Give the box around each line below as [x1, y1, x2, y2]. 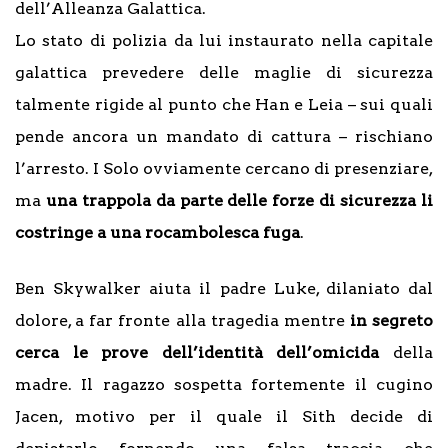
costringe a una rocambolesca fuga [15, 223, 300, 243]
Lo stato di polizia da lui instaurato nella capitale [15, 31, 433, 51]
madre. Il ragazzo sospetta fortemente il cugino [15, 375, 433, 395]
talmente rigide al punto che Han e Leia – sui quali [15, 95, 433, 115]
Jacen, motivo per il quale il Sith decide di [15, 407, 433, 427]
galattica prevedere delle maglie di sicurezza [15, 63, 433, 83]
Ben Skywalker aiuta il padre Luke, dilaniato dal [15, 279, 433, 299]
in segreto [349, 311, 433, 331]
